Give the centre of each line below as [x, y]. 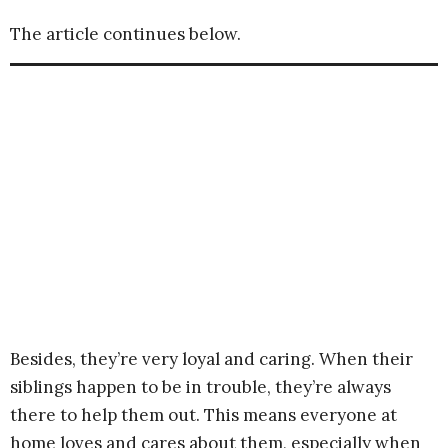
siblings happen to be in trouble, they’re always [200, 387]
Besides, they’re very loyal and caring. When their [211, 359]
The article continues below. [125, 34]
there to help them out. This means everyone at [203, 415]
